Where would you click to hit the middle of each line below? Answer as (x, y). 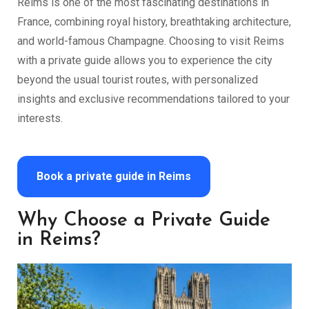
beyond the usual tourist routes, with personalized (138, 80)
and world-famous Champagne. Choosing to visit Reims (151, 41)
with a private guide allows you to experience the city (145, 60)
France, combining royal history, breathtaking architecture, (154, 22)
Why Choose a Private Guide (144, 221)
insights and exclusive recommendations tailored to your (153, 99)
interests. (40, 118)
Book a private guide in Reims (114, 176)
